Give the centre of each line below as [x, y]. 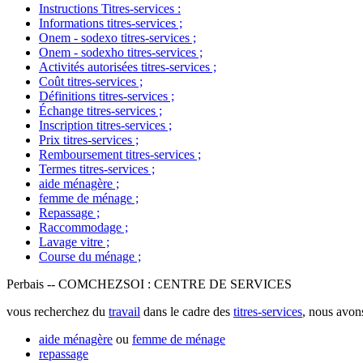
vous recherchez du [58, 312]
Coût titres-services [88, 81]
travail [124, 312]
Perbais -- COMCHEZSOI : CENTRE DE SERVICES [149, 284]
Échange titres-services [97, 111]
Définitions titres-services [103, 96]
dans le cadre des [187, 312]
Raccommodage [80, 227]
